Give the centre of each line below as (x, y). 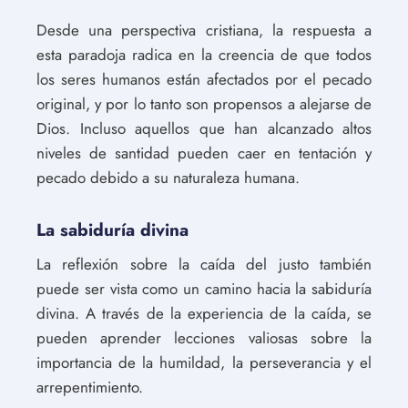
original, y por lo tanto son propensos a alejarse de (204, 104)
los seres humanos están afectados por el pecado (204, 79)
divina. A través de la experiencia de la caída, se (204, 313)
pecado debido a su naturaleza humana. (168, 178)
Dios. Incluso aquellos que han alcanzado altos (204, 128)
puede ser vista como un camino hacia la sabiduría (204, 289)
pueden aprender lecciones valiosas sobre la (204, 338)
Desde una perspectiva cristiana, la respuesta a (204, 30)
